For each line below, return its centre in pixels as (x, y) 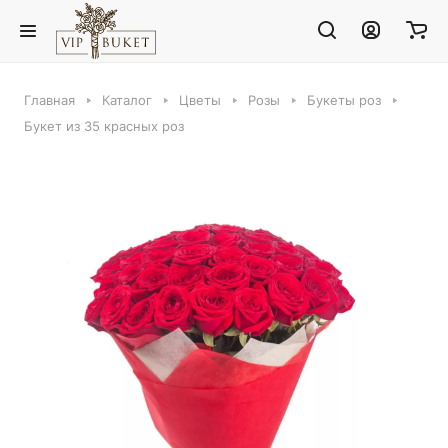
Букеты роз (344, 100)
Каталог (127, 100)
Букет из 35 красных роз (104, 126)
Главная (49, 100)
